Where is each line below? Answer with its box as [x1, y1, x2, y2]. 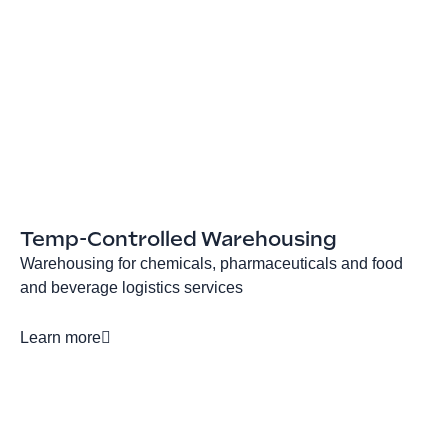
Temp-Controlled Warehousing [20, 227, 337, 252]
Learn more [20, 329, 101, 347]
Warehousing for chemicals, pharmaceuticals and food [20, 255, 403, 273]
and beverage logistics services [20, 279, 243, 297]
